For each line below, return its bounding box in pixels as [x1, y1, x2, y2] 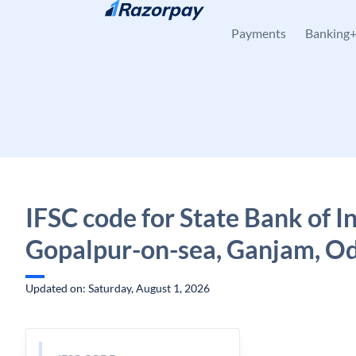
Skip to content [38, 14, 114, 27]
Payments [231, 25, 286, 41]
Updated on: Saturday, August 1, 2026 [25, 281, 210, 295]
